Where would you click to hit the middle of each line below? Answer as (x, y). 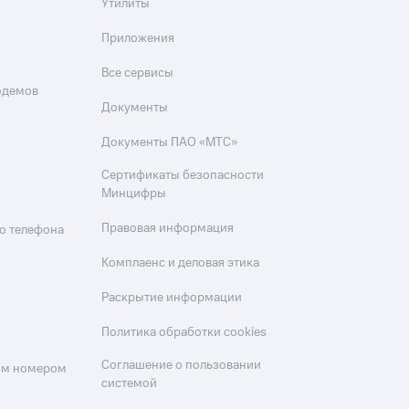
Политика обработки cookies (184, 333)
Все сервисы (138, 73)
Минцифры (134, 194)
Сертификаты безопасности (183, 176)
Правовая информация (168, 229)
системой (130, 384)
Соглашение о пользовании (182, 366)
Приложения (138, 39)
